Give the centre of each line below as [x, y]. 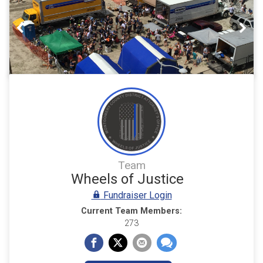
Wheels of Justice [127, 179]
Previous [43, 28]
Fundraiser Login [136, 195]
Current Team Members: [131, 211]
